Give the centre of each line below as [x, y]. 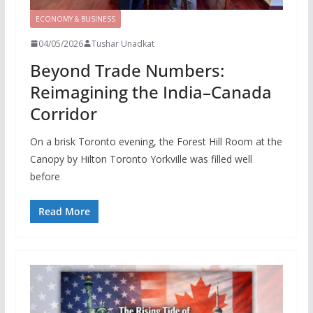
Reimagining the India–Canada [151, 92]
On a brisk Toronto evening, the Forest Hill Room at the [156, 141]
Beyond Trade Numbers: [127, 70]
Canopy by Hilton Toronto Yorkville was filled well [141, 159]
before [45, 176]
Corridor [63, 113]
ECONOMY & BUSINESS [75, 19]
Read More [64, 211]
